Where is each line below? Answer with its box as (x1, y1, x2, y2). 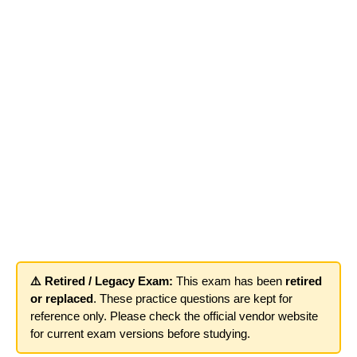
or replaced (30, 292, 93, 305)
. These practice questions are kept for (93, 292, 292, 305)
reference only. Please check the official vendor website (30, 309, 318, 323)
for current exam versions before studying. (30, 327, 250, 340)
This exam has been (173, 274, 285, 288)
